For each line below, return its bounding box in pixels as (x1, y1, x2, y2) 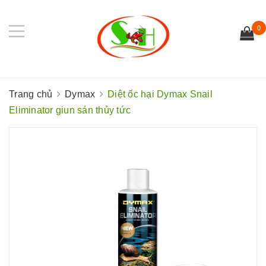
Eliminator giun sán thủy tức (9, 105, 131, 115)
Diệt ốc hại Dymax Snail (107, 89, 213, 99)
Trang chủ (9, 89, 53, 99)
